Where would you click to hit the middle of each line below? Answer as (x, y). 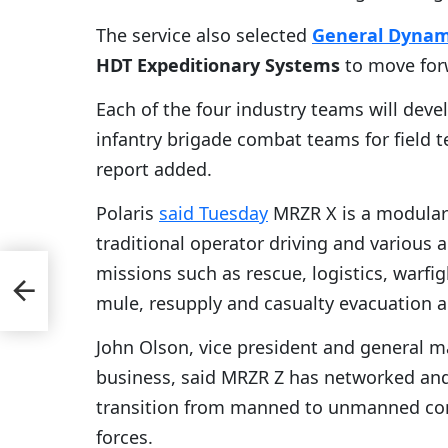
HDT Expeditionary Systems (218, 65)
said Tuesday (213, 213)
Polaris (127, 213)
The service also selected (204, 35)
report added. (154, 169)
